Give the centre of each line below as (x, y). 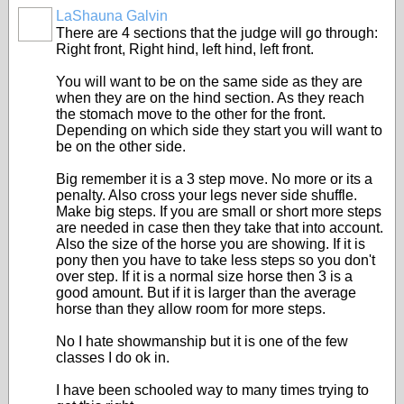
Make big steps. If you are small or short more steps (219, 211)
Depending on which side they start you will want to (219, 130)
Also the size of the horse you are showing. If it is (211, 244)
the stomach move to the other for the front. (191, 114)
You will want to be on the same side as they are (209, 82)
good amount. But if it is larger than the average (206, 293)
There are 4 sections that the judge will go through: (217, 33)
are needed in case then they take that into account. (220, 228)
